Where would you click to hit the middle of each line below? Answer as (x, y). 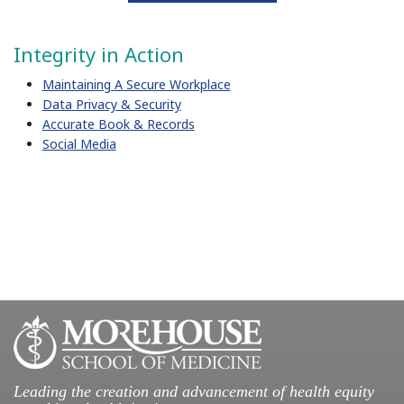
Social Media (79, 144)
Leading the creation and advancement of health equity (194, 391)
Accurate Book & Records (118, 124)
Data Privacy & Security (111, 104)
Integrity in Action (99, 54)
